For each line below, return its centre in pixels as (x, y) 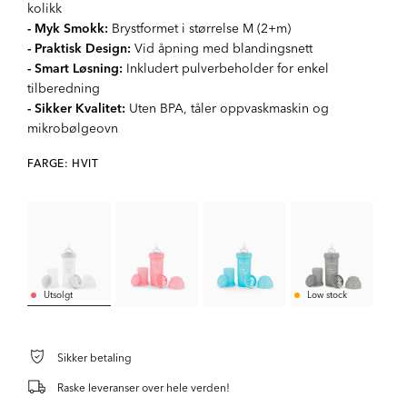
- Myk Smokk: (68, 27)
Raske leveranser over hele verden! (144, 386)
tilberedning (64, 87)
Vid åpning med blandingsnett (222, 47)
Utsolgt (58, 295)
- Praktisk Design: (79, 47)
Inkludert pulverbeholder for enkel (226, 67)
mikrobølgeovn (73, 127)
